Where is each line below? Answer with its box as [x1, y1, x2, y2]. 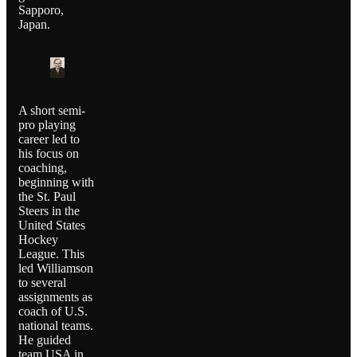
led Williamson [18, 261, 93, 276]
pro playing [18, 118, 76, 132]
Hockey [18, 233, 58, 247]
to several [18, 276, 66, 290]
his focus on [18, 147, 79, 161]
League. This [18, 247, 84, 261]
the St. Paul [18, 190, 76, 204]
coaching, [18, 161, 67, 175]
